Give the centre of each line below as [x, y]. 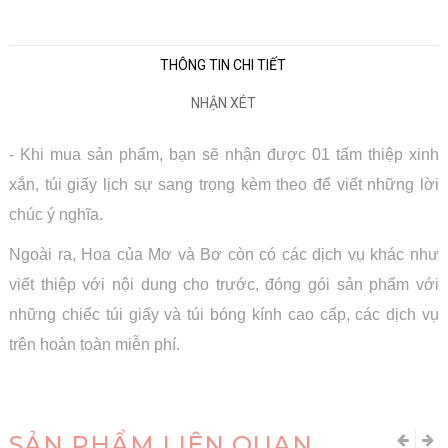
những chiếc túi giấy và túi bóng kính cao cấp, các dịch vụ [224, 314]
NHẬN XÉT [223, 102]
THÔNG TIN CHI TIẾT [223, 64]
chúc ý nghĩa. [56, 214]
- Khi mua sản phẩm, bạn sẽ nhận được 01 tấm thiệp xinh [224, 154]
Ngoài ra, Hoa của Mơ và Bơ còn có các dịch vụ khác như [224, 254]
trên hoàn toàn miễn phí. [94, 344]
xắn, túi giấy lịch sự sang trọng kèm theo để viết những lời [224, 184]
